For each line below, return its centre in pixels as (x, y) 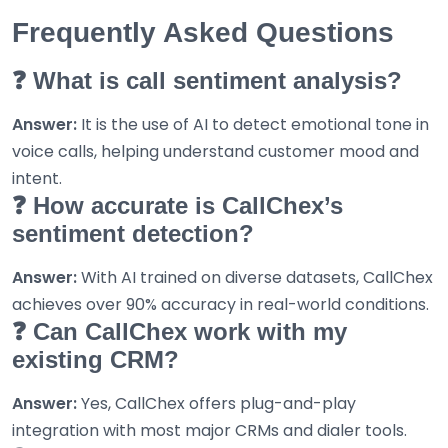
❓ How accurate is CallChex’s (177, 206)
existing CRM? (95, 360)
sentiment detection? (133, 234)
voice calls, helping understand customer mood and (215, 152)
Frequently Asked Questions (203, 33)
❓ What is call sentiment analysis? (207, 81)
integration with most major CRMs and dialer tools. (209, 431)
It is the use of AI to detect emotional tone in (253, 125)
